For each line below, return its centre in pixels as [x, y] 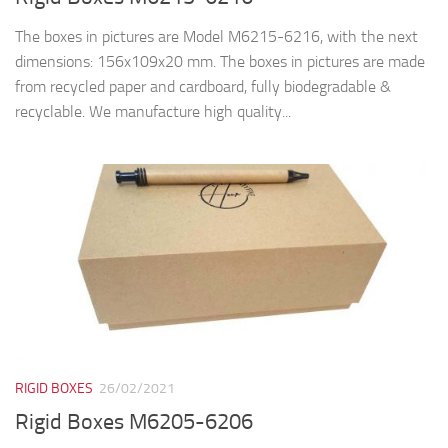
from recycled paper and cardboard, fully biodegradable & [203, 87]
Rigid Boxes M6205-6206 [134, 421]
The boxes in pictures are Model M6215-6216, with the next [216, 37]
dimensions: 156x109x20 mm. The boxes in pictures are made [220, 62]
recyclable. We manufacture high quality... [153, 112]
